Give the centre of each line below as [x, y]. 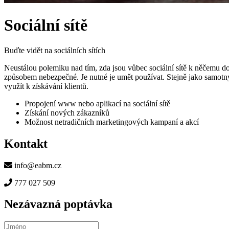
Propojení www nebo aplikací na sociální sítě [97, 103]
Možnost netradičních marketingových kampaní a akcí [112, 122]
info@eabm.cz [37, 165]
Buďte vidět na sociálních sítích [55, 50]
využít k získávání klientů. [46, 86]
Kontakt [26, 143]
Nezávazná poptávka [58, 204]
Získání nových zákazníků [67, 112]
